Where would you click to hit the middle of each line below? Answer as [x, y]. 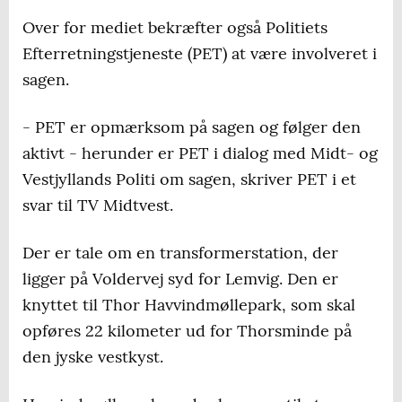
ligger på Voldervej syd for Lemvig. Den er [180, 279]
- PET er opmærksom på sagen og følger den [192, 127]
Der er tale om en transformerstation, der [180, 253]
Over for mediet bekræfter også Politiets [175, 28]
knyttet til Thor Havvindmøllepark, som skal [189, 305]
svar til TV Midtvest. [98, 205]
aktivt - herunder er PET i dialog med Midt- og [200, 153]
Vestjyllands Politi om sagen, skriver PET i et [189, 179]
